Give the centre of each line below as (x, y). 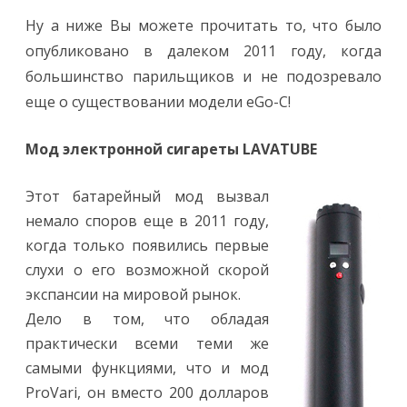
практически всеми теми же (147, 343)
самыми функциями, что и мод (147, 368)
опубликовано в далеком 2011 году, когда (203, 51)
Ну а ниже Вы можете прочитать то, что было (203, 25)
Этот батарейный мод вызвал (147, 196)
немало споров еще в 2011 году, (147, 221)
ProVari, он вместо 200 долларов (147, 392)
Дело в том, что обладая (147, 319)
